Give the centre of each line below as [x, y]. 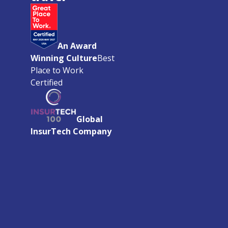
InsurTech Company [71, 131]
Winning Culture [64, 58]
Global [90, 119]
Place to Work [57, 70]
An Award [77, 46]
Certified [47, 82]
